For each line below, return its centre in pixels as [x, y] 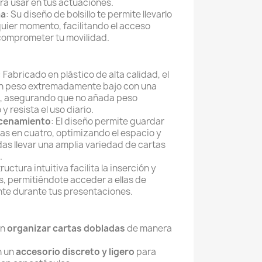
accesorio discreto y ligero [75, 252]
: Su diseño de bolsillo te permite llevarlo [89, 14]
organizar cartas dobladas [66, 228]
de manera [149, 228]
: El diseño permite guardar [108, 121]
